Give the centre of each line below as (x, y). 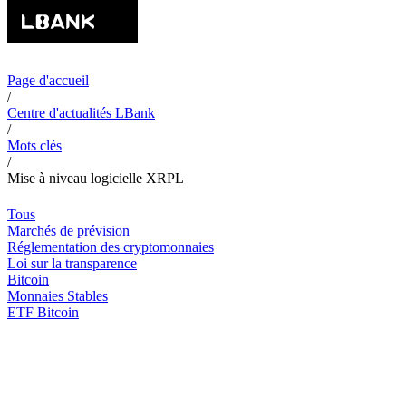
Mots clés (34, 145)
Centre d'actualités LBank (81, 113)
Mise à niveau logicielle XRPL (96, 178)
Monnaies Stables (58, 296)
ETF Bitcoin (43, 312)
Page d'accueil (48, 80)
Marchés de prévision (68, 231)
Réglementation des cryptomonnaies (111, 247)
